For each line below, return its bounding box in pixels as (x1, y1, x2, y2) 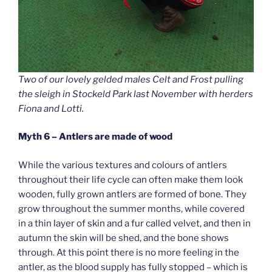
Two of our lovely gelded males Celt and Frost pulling (18, 73, 243, 85)
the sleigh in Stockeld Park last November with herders (18, 88, 253, 100)
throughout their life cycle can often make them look (18, 174, 243, 185)
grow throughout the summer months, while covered (18, 203, 245, 214)
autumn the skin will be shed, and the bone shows (18, 232, 229, 243)
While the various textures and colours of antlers (18, 159, 227, 171)
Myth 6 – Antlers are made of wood (18, 131, 172, 143)
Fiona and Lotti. (18, 103, 84, 114)
